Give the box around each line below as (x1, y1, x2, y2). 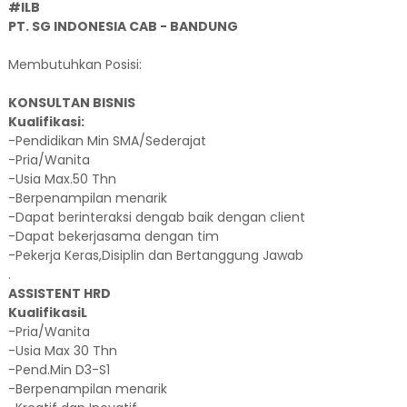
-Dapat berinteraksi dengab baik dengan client (7, 208, 305, 226)
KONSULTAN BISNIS (7, 94, 135, 112)
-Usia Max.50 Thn (7, 170, 116, 188)
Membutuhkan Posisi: (7, 55, 142, 74)
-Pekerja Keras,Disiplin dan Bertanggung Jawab (7, 246, 303, 264)
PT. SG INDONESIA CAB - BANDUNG (7, 17, 238, 35)
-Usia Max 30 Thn (7, 342, 117, 360)
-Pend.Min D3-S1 (7, 361, 110, 379)
